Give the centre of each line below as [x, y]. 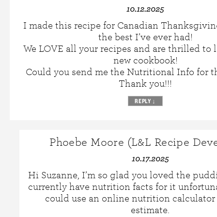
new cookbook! [145, 61]
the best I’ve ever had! [145, 37]
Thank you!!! [145, 84]
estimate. [150, 210]
